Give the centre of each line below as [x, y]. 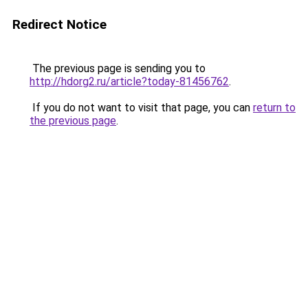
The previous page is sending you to [118, 68]
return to [274, 108]
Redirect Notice [59, 24]
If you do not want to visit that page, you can [141, 108]
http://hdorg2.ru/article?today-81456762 [129, 81]
